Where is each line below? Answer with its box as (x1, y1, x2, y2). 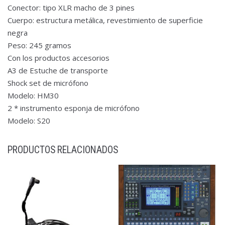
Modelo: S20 (8, 115, 50, 126)
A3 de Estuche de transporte (8, 65, 108, 75)
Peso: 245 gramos (8, 40, 71, 50)
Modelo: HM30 (8, 90, 59, 100)
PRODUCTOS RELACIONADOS (8, 144, 118, 156)
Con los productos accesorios (8, 52, 109, 63)
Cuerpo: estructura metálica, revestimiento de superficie (8, 15, 203, 25)
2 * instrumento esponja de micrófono (8, 102, 140, 113)
